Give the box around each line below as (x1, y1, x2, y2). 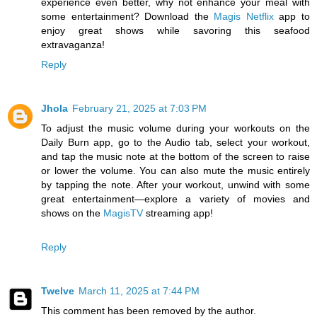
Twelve (41, 284, 74, 296)
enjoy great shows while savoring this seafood (41, 24, 310, 36)
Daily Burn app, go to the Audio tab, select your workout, (41, 136, 310, 148)
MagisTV (103, 207, 143, 219)
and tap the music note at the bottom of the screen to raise (41, 150, 310, 162)
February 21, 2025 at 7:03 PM (72, 102, 207, 114)
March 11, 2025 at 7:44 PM (79, 284, 200, 296)
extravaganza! (41, 38, 105, 50)
